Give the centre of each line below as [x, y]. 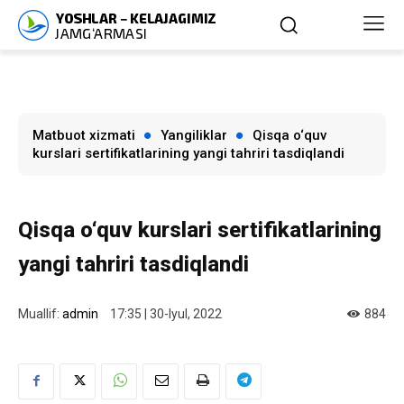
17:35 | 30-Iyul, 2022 [166, 314]
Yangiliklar [194, 135]
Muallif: [39, 313]
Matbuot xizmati [84, 135]
